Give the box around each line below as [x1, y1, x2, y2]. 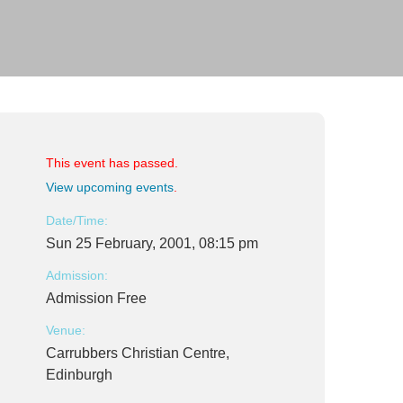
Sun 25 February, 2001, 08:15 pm [46, 236, 258, 251]
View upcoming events [46, 180, 174, 194]
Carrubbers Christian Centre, [46, 345, 229, 361]
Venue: [46, 323, 85, 337]
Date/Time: [46, 213, 108, 228]
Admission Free [46, 291, 147, 306]
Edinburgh [46, 367, 112, 382]
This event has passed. [46, 156, 178, 170]
